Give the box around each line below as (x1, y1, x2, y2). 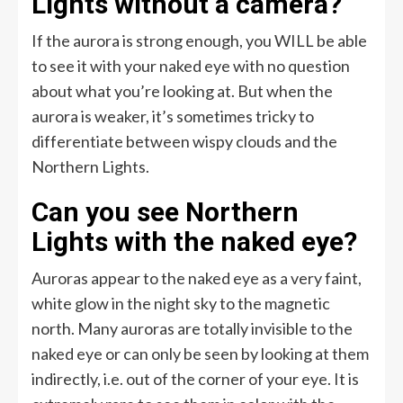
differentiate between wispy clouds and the (31, 130, 337, 151)
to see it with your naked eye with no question (31, 55, 350, 76)
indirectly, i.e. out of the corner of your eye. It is (31, 368, 359, 389)
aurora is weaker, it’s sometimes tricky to (31, 105, 314, 126)
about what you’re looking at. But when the (31, 80, 333, 101)
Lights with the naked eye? (31, 225, 357, 257)
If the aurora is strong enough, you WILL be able (31, 30, 367, 50)
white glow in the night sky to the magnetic (31, 292, 330, 313)
